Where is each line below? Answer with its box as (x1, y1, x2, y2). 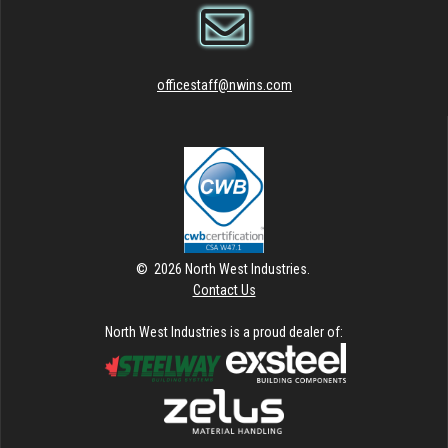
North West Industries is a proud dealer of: (105, 323, 343, 340)
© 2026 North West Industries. (135, 260, 313, 277)
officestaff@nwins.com (157, 77, 292, 94)
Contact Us (192, 281, 256, 298)
